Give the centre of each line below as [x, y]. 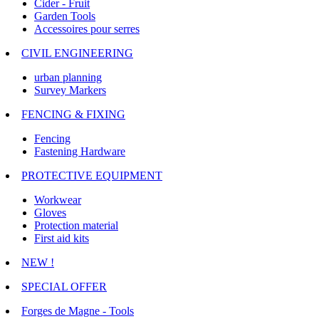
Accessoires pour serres [87, 29]
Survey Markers [70, 90]
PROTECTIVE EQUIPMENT [92, 176]
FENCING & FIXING [73, 115]
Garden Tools [65, 16]
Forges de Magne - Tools [78, 311]
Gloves [50, 213]
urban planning [68, 78]
